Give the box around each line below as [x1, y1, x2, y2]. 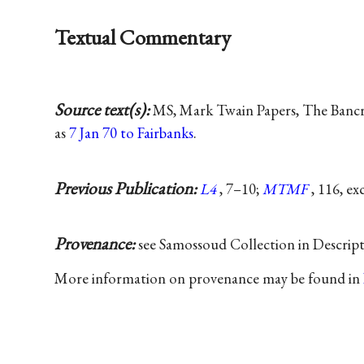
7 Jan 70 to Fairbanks [69, 123, 194, 144]
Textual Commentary [54, 23, 232, 52]
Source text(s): [54, 98, 154, 121]
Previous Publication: [54, 176, 201, 199]
